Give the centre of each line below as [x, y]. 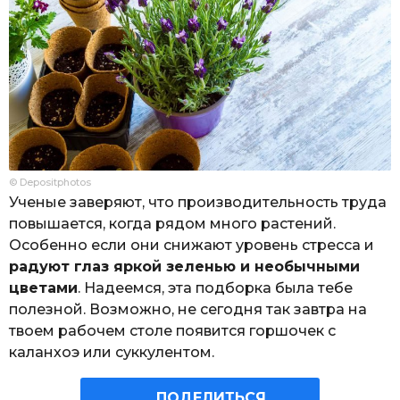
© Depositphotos [50, 183]
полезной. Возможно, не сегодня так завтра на [188, 310]
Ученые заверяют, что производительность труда [198, 203]
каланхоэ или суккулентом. [112, 353]
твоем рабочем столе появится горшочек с [172, 331]
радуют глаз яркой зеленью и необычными [184, 267]
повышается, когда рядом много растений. [172, 224]
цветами [43, 288]
